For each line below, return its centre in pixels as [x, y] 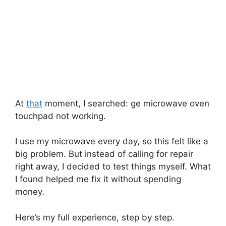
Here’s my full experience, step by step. [95, 217]
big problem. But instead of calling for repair [104, 154]
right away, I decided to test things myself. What [113, 167]
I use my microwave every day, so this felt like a [112, 142]
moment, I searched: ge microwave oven [126, 103]
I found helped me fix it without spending [98, 179]
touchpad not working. [61, 116]
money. [30, 192]
